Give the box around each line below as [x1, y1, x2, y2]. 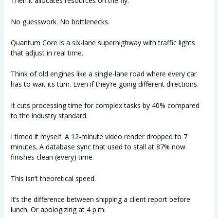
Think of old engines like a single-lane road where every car [10, 69, 197, 79]
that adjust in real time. [10, 48, 83, 58]
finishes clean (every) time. [10, 152, 94, 162]
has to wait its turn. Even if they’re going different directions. [10, 79, 199, 89]
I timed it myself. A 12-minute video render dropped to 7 [10, 132, 187, 142]
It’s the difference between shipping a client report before [10, 195, 190, 204]
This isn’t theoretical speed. [10, 173, 96, 183]
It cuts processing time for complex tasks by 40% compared [10, 100, 200, 110]
